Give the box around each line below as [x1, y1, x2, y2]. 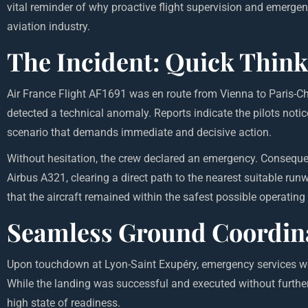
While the [7, 277, 54, 291]
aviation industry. [7, 20, 90, 34]
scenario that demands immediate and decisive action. [7, 126, 272, 140]
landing [54, 277, 91, 291]
